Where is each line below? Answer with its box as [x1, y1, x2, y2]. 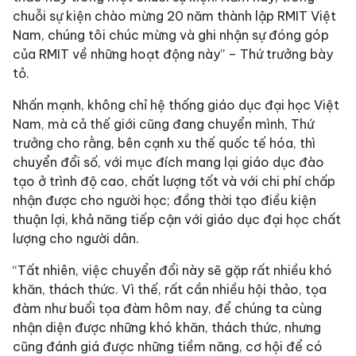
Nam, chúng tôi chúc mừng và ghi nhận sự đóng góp [13, 27, 329, 44]
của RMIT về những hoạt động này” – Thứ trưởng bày [13, 46, 333, 63]
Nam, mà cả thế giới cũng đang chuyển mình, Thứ [13, 116, 314, 133]
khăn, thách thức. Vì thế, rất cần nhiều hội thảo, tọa [13, 281, 327, 298]
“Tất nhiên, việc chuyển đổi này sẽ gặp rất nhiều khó [13, 262, 332, 279]
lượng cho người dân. [13, 230, 139, 247]
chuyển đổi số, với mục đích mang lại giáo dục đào [13, 154, 324, 171]
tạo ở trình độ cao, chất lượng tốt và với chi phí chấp [13, 173, 335, 190]
